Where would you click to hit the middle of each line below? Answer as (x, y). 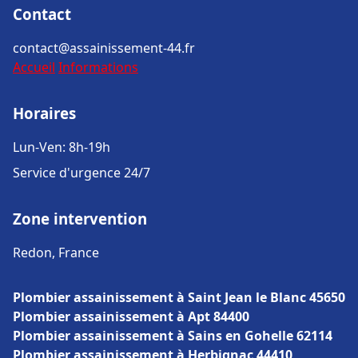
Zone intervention (80, 219)
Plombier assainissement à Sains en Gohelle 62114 (173, 336)
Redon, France (56, 253)
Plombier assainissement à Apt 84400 (131, 316)
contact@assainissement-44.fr (104, 48)
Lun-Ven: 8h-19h (62, 147)
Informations (98, 67)
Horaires (44, 113)
